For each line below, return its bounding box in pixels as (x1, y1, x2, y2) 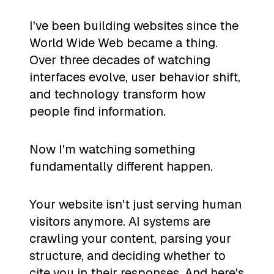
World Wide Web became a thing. (29, 35, 218, 51)
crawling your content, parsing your (29, 230, 231, 246)
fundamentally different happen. (29, 158, 213, 175)
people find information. (29, 103, 166, 120)
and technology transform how (29, 86, 206, 103)
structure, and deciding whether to (29, 247, 226, 264)
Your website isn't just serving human (29, 196, 242, 212)
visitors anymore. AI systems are (29, 213, 210, 229)
